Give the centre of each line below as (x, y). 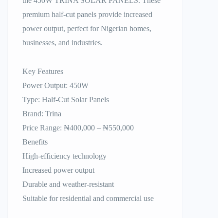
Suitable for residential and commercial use (88, 198)
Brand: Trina (42, 114)
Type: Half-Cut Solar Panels (66, 100)
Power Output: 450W (55, 85)
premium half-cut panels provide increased (87, 14)
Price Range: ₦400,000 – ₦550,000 (78, 128)
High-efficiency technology (64, 156)
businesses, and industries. (63, 43)
